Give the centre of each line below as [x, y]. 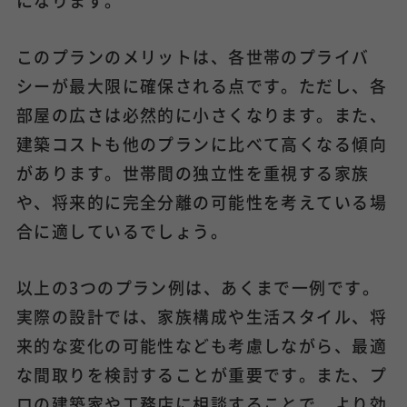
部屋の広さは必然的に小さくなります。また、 [202, 115]
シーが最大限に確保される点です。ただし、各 [202, 86]
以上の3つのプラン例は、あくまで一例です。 [198, 288]
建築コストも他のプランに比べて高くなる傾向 [202, 144]
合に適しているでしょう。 [122, 231]
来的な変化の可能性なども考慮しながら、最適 [202, 346]
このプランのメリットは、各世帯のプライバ [193, 57]
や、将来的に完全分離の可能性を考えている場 [202, 202]
